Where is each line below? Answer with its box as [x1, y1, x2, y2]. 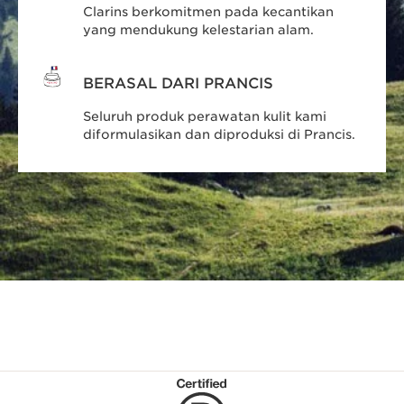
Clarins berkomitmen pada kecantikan [83, 4, 335, 19]
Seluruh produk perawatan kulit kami [83, 108, 327, 124]
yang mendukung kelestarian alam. [83, 22, 315, 37]
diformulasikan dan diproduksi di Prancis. [83, 126, 356, 142]
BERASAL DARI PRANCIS [83, 74, 274, 92]
